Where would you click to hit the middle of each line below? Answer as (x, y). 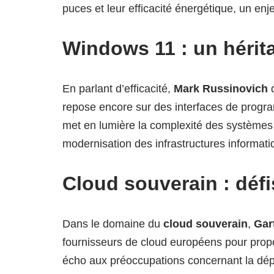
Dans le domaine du (113, 224)
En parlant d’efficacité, (118, 89)
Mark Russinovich (221, 89)
